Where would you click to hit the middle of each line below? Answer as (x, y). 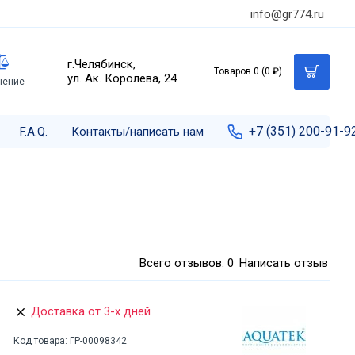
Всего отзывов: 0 (187, 263)
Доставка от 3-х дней (91, 311)
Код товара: (40, 340)
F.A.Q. (34, 132)
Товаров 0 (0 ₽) (248, 71)
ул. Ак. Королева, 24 (122, 78)
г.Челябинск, (101, 64)
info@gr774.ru (287, 14)
